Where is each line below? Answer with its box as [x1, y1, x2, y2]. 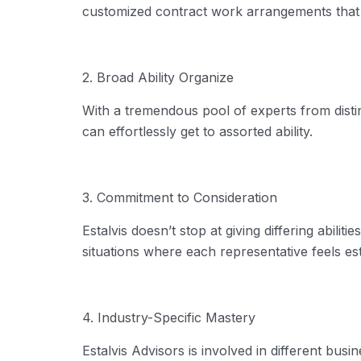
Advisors [127, 342, 189, 359]
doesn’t [131, 222, 176, 239]
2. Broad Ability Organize [82, 68, 234, 85]
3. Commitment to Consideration [82, 189, 277, 205]
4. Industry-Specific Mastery [82, 309, 255, 326]
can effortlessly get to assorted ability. [82, 122, 313, 139]
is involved [189, 342, 252, 359]
